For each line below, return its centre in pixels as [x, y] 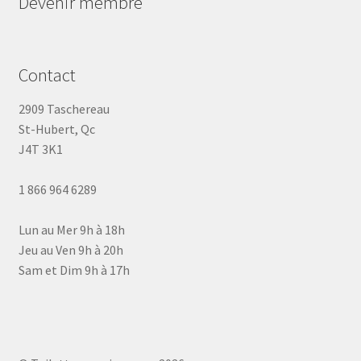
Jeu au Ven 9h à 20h [71, 249]
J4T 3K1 [40, 149]
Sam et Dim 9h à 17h [74, 270]
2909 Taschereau [64, 108]
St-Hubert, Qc [56, 129]
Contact [47, 75]
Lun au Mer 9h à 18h [71, 229]
